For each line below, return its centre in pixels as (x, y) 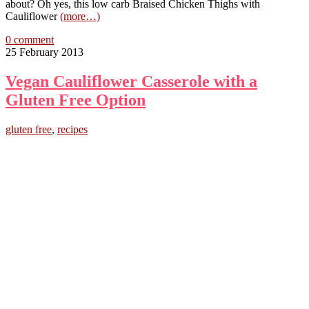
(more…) (80, 17)
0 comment (30, 40)
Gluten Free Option (76, 100)
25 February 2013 (44, 52)
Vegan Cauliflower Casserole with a (131, 82)
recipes (72, 130)
